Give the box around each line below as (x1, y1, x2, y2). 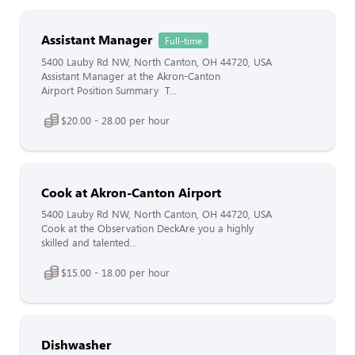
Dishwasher (41, 336, 111, 353)
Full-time (165, 34, 202, 47)
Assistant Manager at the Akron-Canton (41, 69, 220, 83)
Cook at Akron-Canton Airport (41, 184, 221, 200)
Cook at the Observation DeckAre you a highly (41, 221, 254, 235)
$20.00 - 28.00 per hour (61, 113, 170, 128)
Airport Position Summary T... (41, 83, 177, 97)
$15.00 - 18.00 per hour (61, 265, 170, 280)
